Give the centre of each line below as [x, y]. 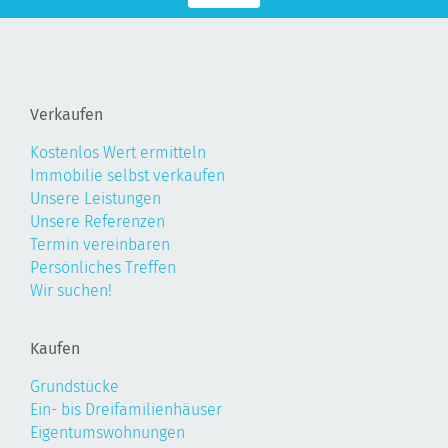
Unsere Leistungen [95, 198]
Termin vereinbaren [100, 244]
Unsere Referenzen [97, 221]
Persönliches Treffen [103, 267]
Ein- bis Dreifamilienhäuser [126, 409]
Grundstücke [74, 386]
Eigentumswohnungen [107, 432]
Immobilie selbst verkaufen [127, 175]
